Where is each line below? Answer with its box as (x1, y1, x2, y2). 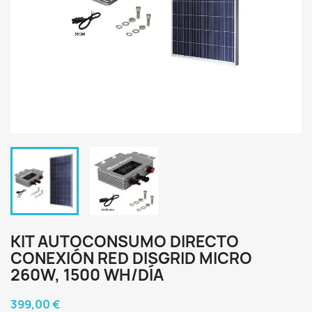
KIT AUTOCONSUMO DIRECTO (10, 231, 239, 252)
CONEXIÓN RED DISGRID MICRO (10, 248, 252, 269)
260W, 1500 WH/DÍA (10, 265, 164, 286)
